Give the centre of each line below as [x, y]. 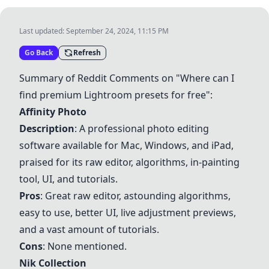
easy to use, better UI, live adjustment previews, [128, 213]
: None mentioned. [85, 246]
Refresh [87, 53]
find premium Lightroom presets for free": [116, 95]
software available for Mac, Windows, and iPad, [126, 145]
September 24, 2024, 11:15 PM [117, 31]
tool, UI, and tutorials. [68, 179]
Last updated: [43, 31]
